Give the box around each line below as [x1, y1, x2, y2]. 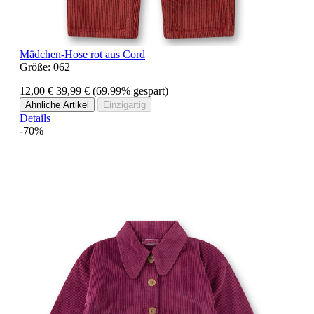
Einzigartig [103, 99, 146, 110]
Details [20, 111, 50, 124]
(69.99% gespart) [93, 84, 168, 97]
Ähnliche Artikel [25, 99, 89, 110]
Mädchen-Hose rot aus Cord [20, 48, 145, 60]
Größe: [20, 60, 53, 73]
